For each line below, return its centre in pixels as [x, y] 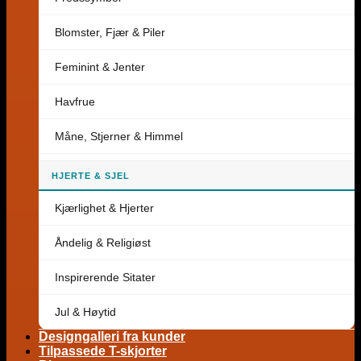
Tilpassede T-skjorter [103, 351]
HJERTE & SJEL [91, 176]
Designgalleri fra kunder [112, 336]
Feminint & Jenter [100, 67]
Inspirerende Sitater [105, 277]
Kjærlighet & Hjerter [104, 208]
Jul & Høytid [85, 312]
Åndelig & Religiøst [103, 243]
